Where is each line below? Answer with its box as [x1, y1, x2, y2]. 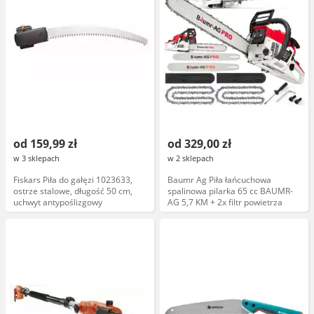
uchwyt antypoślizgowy [13, 196, 102, 208]
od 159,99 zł [13, 136, 77, 151]
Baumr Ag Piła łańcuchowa [168, 174, 271, 186]
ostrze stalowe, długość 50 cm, [13, 185, 132, 197]
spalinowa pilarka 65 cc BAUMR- [168, 185, 293, 197]
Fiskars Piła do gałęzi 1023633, [13, 174, 132, 186]
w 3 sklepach [13, 153, 60, 163]
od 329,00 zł [168, 136, 231, 151]
